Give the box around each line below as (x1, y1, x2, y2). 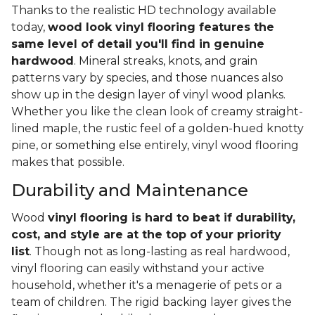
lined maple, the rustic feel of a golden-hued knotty (11, 122, 304, 136)
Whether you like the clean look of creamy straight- (11, 105, 303, 119)
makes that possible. (11, 155, 127, 169)
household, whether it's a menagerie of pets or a (11, 278, 282, 292)
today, (11, 20, 48, 34)
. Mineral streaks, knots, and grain (74, 54, 257, 68)
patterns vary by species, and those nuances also (11, 71, 283, 85)
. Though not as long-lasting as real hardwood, (30, 245, 290, 259)
